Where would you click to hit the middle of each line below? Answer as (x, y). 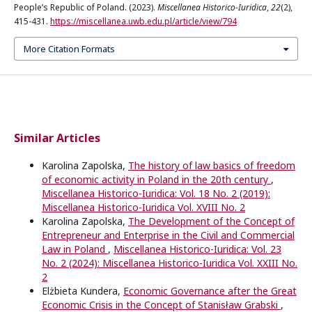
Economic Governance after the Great (210, 291)
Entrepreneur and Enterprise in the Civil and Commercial (168, 235)
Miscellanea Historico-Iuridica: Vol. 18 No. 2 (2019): (156, 194)
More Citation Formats (69, 49)
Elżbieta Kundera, (83, 291)
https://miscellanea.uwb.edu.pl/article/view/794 (143, 21)
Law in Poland (75, 249)
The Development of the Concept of (211, 221)
